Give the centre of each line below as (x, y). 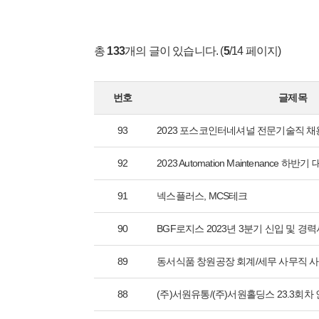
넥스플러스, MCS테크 (202, 196)
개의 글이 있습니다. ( (174, 51)
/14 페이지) (255, 51)
